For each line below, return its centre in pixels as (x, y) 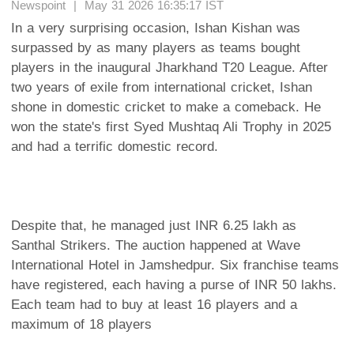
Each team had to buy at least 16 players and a (154, 304)
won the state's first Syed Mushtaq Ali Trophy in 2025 (171, 126)
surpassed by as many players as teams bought (156, 47)
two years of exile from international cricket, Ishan (162, 87)
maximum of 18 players (81, 324)
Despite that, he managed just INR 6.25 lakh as (154, 225)
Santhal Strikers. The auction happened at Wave (156, 245)
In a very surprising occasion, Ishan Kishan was (156, 28)
